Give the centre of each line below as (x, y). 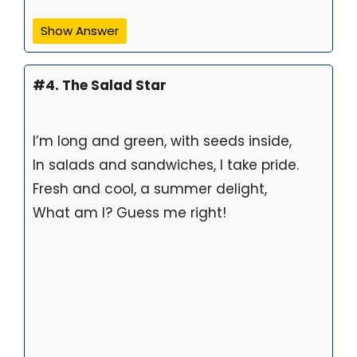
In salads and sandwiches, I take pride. (166, 165)
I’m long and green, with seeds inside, (162, 141)
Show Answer (80, 31)
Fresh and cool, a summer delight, (150, 189)
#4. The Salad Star (100, 86)
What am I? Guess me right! (129, 213)
